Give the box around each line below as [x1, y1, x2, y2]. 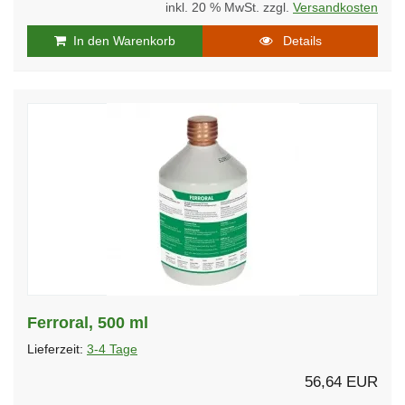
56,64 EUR [305, 372, 378, 391]
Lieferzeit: [27, 342, 87, 356]
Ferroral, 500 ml [27, 313, 148, 332]
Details [271, 33, 322, 48]
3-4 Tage [87, 342, 137, 356]
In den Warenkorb [66, 33, 175, 48]
